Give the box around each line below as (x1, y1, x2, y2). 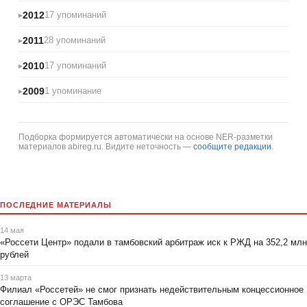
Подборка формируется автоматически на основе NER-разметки (19, 132, 273, 142)
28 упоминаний (44, 35, 106, 46)
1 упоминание (45, 86, 101, 97)
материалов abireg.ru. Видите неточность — (19, 141, 193, 151)
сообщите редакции (193, 141, 271, 151)
